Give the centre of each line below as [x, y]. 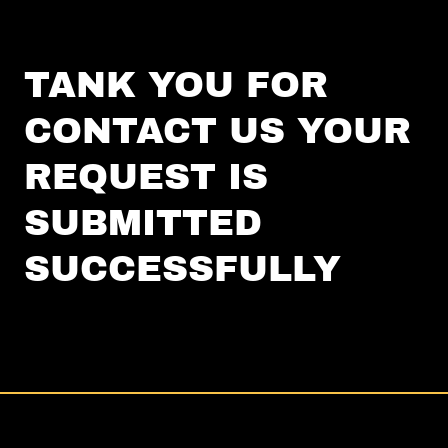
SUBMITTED [143, 223]
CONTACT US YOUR [217, 131]
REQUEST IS [146, 177]
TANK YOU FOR [176, 85]
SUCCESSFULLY [182, 269]
